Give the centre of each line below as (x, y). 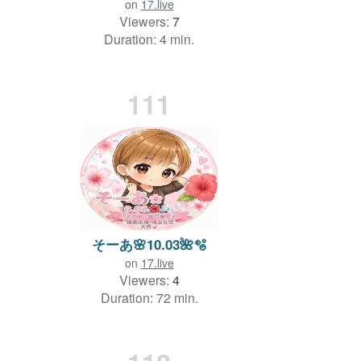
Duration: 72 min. (149, 297)
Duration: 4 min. (149, 39)
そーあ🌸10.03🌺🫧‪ (149, 244)
